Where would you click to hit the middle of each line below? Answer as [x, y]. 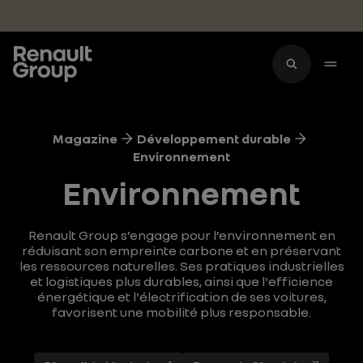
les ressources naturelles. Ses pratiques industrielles [181, 266]
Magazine [85, 139]
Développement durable [214, 139]
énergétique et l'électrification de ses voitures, [181, 297]
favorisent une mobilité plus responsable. [181, 312]
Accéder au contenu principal [109, 20]
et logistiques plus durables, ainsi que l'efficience [181, 281]
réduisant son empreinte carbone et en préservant [181, 250]
